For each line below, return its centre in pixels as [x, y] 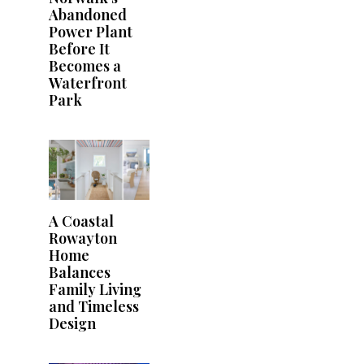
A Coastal [81, 221]
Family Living [95, 290]
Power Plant [91, 31]
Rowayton [83, 238]
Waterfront [88, 82]
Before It [79, 48]
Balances [80, 273]
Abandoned [88, 14]
